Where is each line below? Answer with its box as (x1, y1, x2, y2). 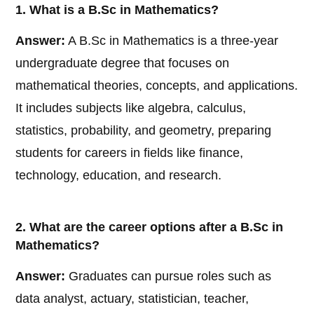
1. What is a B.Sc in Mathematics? (15, 3, 219, 18)
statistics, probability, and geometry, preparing (15, 123, 272, 138)
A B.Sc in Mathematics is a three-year (65, 34, 279, 48)
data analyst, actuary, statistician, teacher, (15, 292, 250, 306)
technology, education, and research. (15, 168, 222, 183)
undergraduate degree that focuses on (15, 56, 230, 71)
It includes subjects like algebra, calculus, (15, 101, 247, 116)
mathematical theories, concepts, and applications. (15, 78, 299, 93)
